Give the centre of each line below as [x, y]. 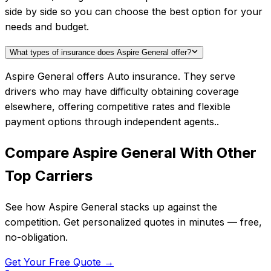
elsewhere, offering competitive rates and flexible [118, 107]
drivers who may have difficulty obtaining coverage [122, 92]
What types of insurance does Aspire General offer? [100, 53]
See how [27, 207]
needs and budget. [47, 27]
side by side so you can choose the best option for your [134, 12]
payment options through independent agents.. [112, 122]
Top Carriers [49, 176]
